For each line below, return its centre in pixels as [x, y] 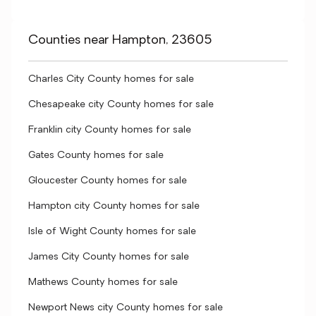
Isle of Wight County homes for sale [112, 232]
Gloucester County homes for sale [108, 181]
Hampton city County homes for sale [114, 206]
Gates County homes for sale [96, 156]
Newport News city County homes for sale [126, 308]
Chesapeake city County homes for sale [121, 105]
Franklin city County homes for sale [110, 130]
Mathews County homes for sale [103, 282]
